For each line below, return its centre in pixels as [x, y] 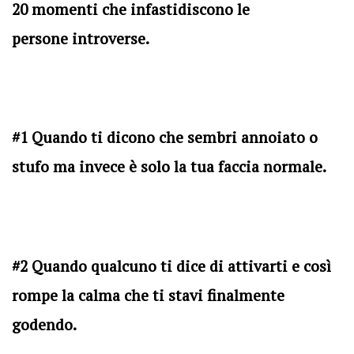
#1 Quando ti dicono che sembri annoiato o [165, 138]
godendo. [44, 324]
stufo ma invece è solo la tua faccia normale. [169, 167]
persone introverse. [81, 38]
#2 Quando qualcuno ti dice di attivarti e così [171, 266]
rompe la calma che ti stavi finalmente [148, 295]
